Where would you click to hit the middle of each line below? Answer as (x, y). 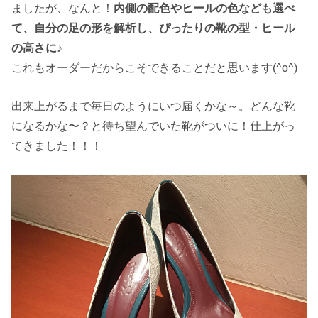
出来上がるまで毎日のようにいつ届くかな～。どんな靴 (154, 106)
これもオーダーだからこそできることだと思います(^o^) (155, 67)
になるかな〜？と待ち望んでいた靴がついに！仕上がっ (154, 126)
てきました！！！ (57, 146)
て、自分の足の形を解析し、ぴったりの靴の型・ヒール (154, 27)
